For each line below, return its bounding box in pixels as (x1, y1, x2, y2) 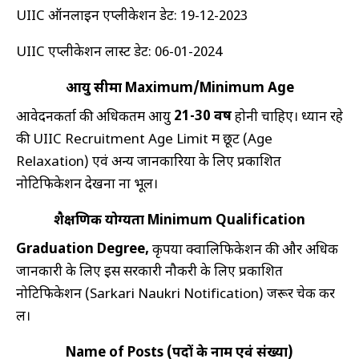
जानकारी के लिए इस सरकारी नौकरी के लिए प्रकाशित (16, 264, 283, 282)
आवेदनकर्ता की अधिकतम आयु (16, 109, 174, 127)
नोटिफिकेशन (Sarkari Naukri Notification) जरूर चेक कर (16, 286, 335, 305)
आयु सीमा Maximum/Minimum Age (65, 79, 294, 98)
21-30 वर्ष (174, 108, 232, 127)
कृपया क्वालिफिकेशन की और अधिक (149, 241, 338, 260)
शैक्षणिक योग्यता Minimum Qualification (54, 212, 305, 231)
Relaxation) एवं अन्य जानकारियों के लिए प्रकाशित (16, 153, 281, 171)
